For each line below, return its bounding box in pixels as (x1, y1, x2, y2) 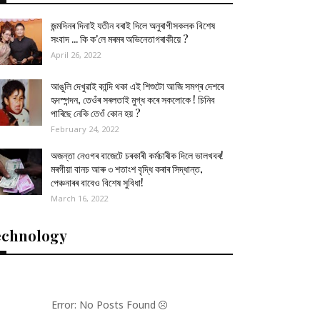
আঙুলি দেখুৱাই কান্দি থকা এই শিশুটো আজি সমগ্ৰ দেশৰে (51, 79, 224, 93)
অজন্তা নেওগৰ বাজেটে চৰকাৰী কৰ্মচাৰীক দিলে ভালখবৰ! (51, 149, 224, 162)
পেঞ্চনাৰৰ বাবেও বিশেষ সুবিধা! (51, 176, 144, 189)
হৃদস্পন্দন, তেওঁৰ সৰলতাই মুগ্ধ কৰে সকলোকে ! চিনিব (51, 93, 216, 106)
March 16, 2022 (51, 193, 109, 204)
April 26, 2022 (51, 49, 101, 60)
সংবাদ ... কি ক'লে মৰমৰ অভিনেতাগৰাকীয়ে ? (51, 32, 189, 46)
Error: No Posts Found (51, 298, 159, 311)
